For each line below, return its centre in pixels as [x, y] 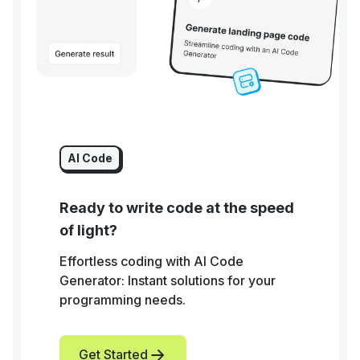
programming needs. [123, 300]
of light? [88, 231]
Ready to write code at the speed [177, 208]
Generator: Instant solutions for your [168, 281]
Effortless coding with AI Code [151, 262]
